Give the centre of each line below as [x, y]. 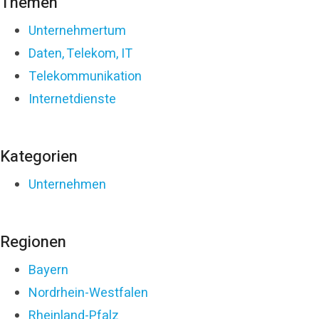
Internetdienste [72, 99]
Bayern [48, 270]
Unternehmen [67, 184]
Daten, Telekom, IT [80, 53]
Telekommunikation [85, 76]
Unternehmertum [77, 31]
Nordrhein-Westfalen [88, 293]
